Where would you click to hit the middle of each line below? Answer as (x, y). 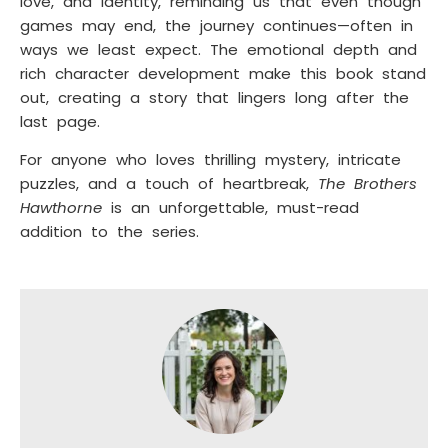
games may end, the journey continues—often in (216, 25)
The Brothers (367, 184)
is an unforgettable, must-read (230, 208)
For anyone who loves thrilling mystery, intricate (210, 160)
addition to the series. (109, 232)
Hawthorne (61, 208)
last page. (60, 121)
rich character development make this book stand (223, 73)
